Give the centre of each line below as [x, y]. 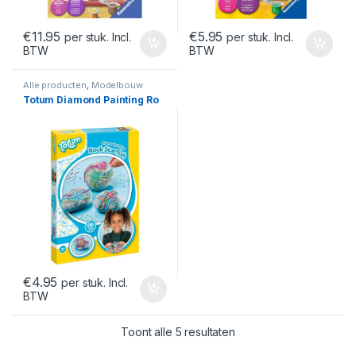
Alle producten [55, 85]
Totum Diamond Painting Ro [91, 100]
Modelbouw [117, 85]
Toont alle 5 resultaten [178, 332]
